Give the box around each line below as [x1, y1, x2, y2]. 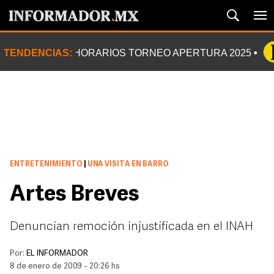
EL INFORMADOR [26, 250, 88, 257]
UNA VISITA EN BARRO [86, 161, 169, 168]
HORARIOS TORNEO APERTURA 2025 [73, 48, 251, 58]
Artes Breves [10, 184, 139, 206]
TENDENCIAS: [4, 48, 72, 58]
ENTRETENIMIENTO [10, 161, 83, 168]
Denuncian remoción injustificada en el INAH [10, 221, 253, 233]
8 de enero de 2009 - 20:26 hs [10, 262, 120, 270]
